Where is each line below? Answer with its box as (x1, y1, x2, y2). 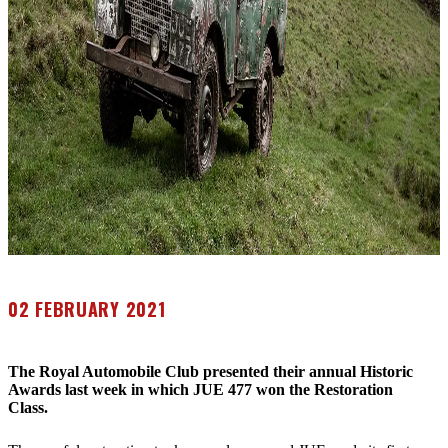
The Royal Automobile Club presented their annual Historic (8, 363, 413, 380)
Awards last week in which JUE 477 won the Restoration (8, 381, 393, 398)
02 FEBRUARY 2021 (8, 296, 166, 322)
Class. (8, 399, 52, 416)
